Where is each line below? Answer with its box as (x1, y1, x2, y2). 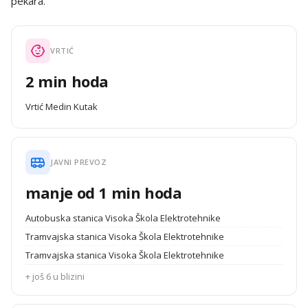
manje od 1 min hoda (25, 182, 182, 203)
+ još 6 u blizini (25, 270, 85, 283)
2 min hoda (25, 71, 109, 91)
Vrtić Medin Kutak (25, 100, 98, 113)
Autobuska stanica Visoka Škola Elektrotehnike (25, 212, 221, 224)
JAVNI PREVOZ (50, 157, 107, 167)
